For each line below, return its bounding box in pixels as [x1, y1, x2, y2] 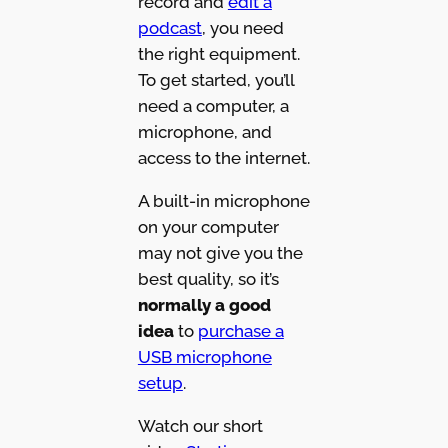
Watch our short [137, 415, 263, 436]
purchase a [197, 321, 284, 342]
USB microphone [137, 347, 272, 368]
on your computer [137, 217, 279, 238]
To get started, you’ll [137, 70, 294, 91]
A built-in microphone [137, 191, 310, 212]
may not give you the [137, 243, 303, 264]
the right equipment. [137, 44, 300, 65]
